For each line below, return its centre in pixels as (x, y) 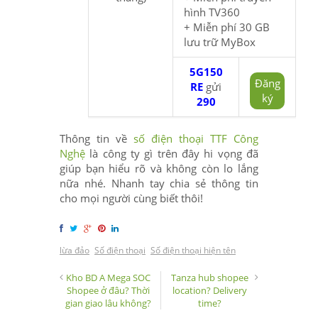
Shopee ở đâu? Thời (109, 290)
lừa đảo (75, 250)
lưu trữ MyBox (220, 42)
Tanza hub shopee (209, 277)
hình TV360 (212, 12)
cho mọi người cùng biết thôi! (131, 198)
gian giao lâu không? (109, 303)
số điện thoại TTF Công (196, 138)
